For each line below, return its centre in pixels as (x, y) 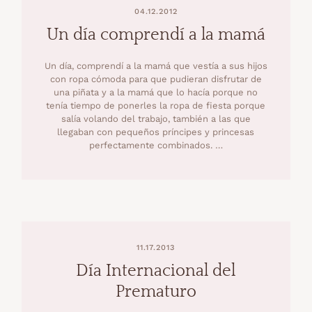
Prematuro (156, 291)
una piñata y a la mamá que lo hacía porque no (156, 92)
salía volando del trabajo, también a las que (156, 118)
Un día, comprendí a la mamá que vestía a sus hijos (156, 65)
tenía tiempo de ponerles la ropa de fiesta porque (156, 105)
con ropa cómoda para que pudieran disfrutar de (156, 79)
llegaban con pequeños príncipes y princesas (156, 132)
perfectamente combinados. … (156, 145)
